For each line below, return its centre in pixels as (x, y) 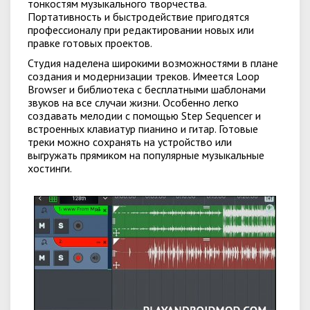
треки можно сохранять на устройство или (130, 142)
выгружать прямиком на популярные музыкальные (146, 155)
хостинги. (50, 168)
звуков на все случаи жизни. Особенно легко (133, 102)
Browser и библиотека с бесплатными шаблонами (147, 89)
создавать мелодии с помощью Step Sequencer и (144, 116)
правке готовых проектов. (90, 43)
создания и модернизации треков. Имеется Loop (144, 76)
